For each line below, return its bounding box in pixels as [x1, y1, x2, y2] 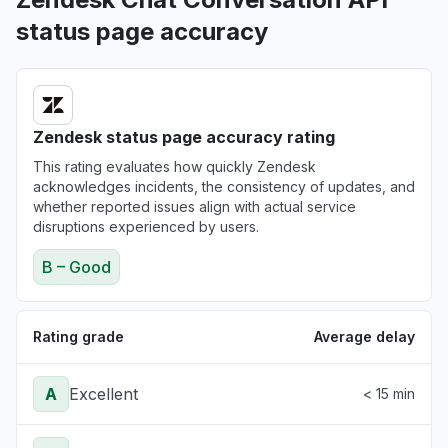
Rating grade [33, 328, 124, 345]
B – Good [42, 257, 111, 277]
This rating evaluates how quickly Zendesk [33, 158, 316, 175]
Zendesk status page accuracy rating [33, 127, 335, 147]
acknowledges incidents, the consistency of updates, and [33, 178, 415, 195]
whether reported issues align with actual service [33, 198, 356, 215]
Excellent [69, 384, 138, 404]
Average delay [314, 328, 415, 345]
